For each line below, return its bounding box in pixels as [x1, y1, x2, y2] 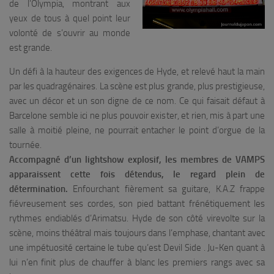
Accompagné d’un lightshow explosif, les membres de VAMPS [9, 154, 265, 165]
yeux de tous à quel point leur [9, 12, 130, 24]
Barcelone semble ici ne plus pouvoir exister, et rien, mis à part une [9, 109, 265, 121]
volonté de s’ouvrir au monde [9, 27, 130, 39]
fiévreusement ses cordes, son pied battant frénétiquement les [9, 198, 265, 209]
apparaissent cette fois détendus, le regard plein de [9, 168, 265, 180]
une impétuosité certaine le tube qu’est [9, 242, 163, 253]
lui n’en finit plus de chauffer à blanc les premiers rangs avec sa [9, 256, 265, 268]
